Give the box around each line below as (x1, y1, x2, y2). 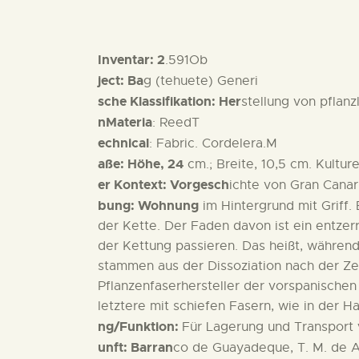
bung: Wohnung (98, 196, 199, 214)
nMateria (98, 113, 152, 131)
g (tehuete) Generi (143, 72, 258, 89)
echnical (98, 134, 149, 151)
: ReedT (152, 114, 200, 131)
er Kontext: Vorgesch (98, 175, 229, 193)
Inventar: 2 (98, 50, 165, 68)
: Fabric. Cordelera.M (149, 135, 277, 151)
